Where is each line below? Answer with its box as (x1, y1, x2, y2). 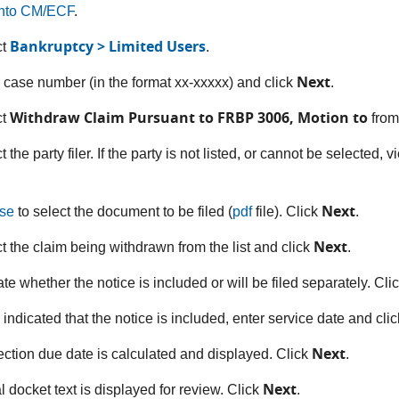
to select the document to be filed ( (14, 203, 233, 219)
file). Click (252, 203, 322, 219)
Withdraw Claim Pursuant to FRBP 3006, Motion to (10, 107, 372, 127)
